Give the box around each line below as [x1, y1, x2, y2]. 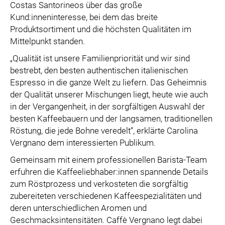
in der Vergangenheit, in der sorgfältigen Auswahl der [10, 101, 205, 111]
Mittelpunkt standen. [10, 36, 85, 46]
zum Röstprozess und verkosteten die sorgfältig [10, 178, 188, 189]
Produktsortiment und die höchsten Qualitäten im [10, 24, 191, 34]
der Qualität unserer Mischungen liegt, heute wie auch [10, 89, 208, 99]
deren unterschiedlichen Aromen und [10, 202, 147, 213]
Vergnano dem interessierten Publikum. [10, 137, 156, 148]
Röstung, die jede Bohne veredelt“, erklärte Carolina [10, 125, 198, 136]
